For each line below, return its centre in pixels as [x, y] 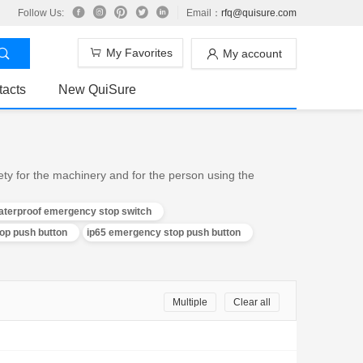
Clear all [252, 302]
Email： [204, 13]
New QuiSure [97, 90]
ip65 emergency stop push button [164, 233]
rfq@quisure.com [259, 13]
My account [252, 54]
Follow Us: [41, 13]
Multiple [190, 302]
